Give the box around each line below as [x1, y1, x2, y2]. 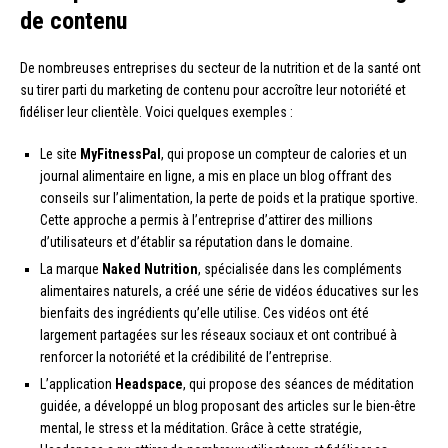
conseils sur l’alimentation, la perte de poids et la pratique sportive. [40, 190, 418, 207]
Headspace [115, 376, 183, 393]
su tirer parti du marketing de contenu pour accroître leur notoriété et [20, 82, 406, 99]
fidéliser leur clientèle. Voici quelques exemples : [20, 104, 293, 121]
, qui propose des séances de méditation [183, 376, 414, 393]
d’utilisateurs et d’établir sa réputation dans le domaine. [40, 234, 353, 251]
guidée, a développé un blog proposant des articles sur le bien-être [40, 398, 416, 415]
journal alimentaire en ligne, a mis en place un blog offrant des [40, 168, 392, 185]
